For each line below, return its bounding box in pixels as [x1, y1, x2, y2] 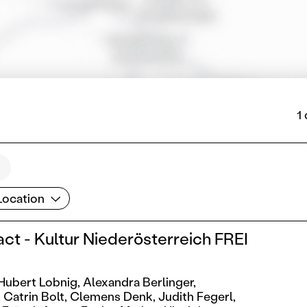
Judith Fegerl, [158, 287, 236, 304]
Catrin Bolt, [3, 287, 68, 304]
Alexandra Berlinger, [83, 273, 197, 290]
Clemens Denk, [70, 287, 156, 304]
